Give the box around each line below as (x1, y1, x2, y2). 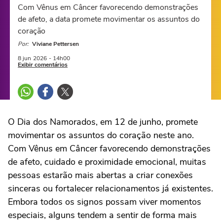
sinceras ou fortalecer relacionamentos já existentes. (8, 183, 213, 194)
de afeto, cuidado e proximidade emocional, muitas (8, 156, 206, 168)
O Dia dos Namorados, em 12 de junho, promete (8, 116, 198, 128)
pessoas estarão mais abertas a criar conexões (8, 169, 193, 181)
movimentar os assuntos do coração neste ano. (8, 129, 194, 141)
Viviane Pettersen (32, 40, 79, 48)
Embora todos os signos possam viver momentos (8, 196, 201, 208)
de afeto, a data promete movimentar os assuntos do (18, 14, 200, 25)
